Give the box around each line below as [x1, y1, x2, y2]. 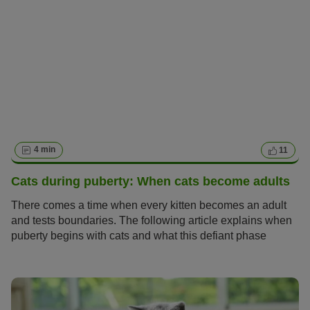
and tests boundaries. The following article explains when [11, 215, 292, 227]
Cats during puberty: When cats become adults [11, 174, 290, 188]
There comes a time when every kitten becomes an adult [11, 199, 286, 212]
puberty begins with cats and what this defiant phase [11, 230, 266, 242]
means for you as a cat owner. [11, 245, 156, 257]
